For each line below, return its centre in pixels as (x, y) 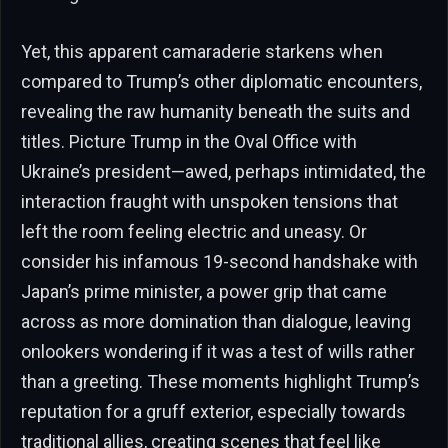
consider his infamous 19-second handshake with (219, 261)
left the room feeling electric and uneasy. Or (194, 231)
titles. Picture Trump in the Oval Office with (189, 141)
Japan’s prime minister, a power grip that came (204, 291)
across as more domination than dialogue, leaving (216, 321)
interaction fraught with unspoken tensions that (209, 201)
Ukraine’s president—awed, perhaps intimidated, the (223, 171)
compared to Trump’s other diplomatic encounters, (221, 81)
